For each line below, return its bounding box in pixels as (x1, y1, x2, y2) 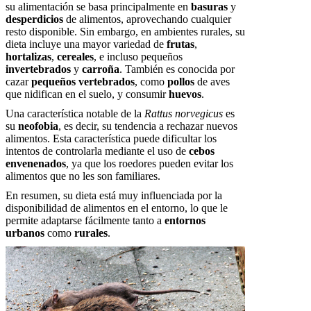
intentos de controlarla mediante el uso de (6, 145, 189, 158)
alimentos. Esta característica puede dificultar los (6, 133, 217, 145)
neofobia (18, 120, 58, 133)
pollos (167, 76, 194, 88)
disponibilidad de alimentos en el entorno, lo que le (6, 202, 228, 215)
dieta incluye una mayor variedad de (6, 38, 167, 51)
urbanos (6, 227, 44, 239)
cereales (57, 51, 94, 63)
